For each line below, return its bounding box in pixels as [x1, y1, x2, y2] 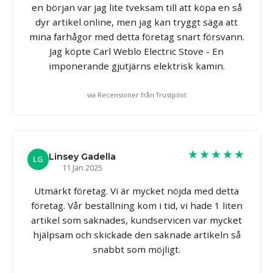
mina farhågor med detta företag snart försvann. [29, 30, 244, 43]
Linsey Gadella [49, 151, 116, 162]
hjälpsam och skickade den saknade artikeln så [32, 228, 241, 241]
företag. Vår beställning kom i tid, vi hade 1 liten [30, 199, 243, 211]
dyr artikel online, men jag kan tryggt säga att [35, 15, 238, 28]
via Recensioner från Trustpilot [87, 90, 186, 99]
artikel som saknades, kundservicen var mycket [31, 213, 242, 226]
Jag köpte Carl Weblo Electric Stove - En [49, 44, 224, 57]
